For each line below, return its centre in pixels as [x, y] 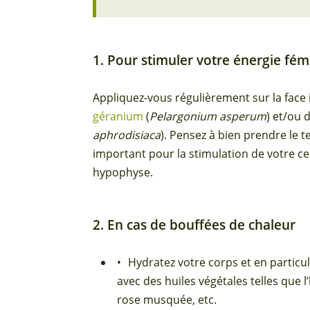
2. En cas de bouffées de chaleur [194, 225]
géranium [118, 117]
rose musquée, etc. [167, 300]
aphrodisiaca [127, 135]
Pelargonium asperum [208, 117]
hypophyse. [123, 173]
